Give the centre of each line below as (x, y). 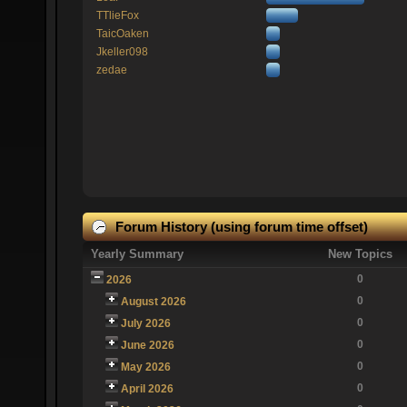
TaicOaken (122, 34)
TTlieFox (117, 16)
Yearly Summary (138, 253)
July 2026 (145, 323)
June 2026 (147, 345)
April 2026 (147, 388)
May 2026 (145, 367)
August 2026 (153, 301)
